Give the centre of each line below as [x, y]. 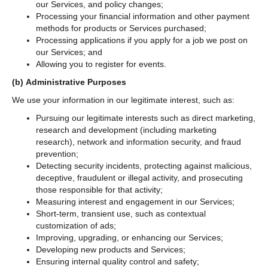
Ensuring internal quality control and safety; [118, 261]
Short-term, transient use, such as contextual [121, 213]
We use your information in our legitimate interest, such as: [123, 100]
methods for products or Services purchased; [121, 28]
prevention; [57, 153]
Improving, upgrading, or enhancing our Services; [131, 237]
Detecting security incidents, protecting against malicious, [144, 165]
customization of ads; [76, 225]
